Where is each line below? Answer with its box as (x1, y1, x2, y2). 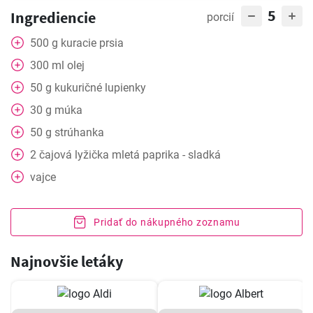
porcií (207, 10, 234, 24)
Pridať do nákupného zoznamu (93, 217, 240, 228)
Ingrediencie (10, 8, 96, 27)
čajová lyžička (39, 148, 109, 161)
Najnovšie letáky (10, 252, 123, 271)
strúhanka (54, 126, 104, 139)
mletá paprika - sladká (112, 148, 221, 161)
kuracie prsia (61, 36, 124, 50)
